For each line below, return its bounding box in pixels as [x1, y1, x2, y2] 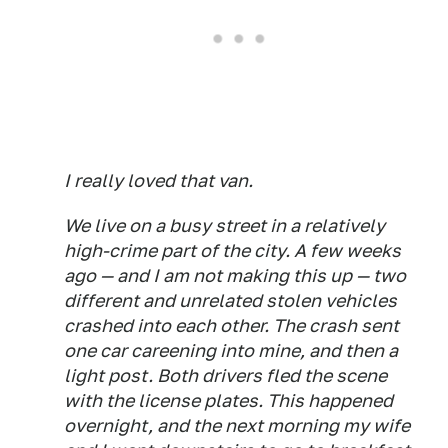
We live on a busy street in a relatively [64, 215, 385, 237]
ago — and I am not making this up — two [64, 265, 406, 287]
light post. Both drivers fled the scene [64, 365, 387, 387]
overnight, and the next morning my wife [64, 415, 410, 437]
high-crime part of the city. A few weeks [64, 240, 401, 262]
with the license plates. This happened [64, 390, 393, 412]
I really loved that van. [64, 170, 253, 192]
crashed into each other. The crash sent [64, 315, 399, 337]
